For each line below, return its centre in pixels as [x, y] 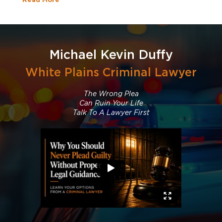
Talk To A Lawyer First [111, 112]
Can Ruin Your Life [111, 103]
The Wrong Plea [111, 94]
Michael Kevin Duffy [111, 55]
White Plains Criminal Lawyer [111, 72]
